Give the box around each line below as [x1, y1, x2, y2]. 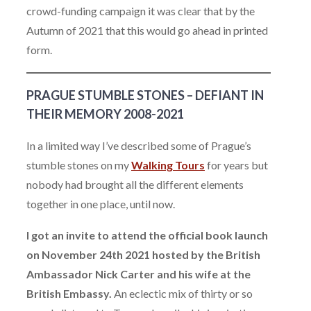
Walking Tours [131, 158, 205, 171]
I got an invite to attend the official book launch [26, 228, 268, 242]
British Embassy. [26, 287, 112, 301]
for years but [205, 158, 268, 171]
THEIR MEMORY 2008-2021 [26, 106, 184, 121]
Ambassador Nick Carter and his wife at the [26, 267, 251, 281]
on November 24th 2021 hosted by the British [26, 248, 260, 262]
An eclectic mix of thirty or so [112, 287, 253, 301]
